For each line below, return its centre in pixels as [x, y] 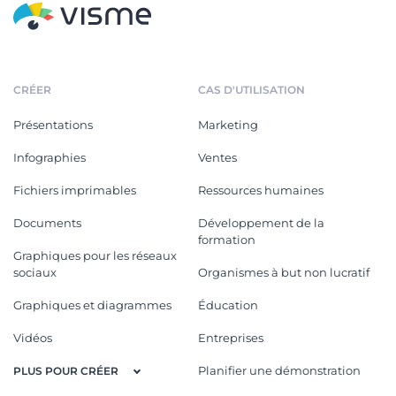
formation [227, 240]
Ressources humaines [261, 190]
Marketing [228, 125]
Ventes [217, 158]
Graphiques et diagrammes [92, 305]
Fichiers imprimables [75, 190]
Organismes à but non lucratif [284, 273]
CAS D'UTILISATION [251, 90]
